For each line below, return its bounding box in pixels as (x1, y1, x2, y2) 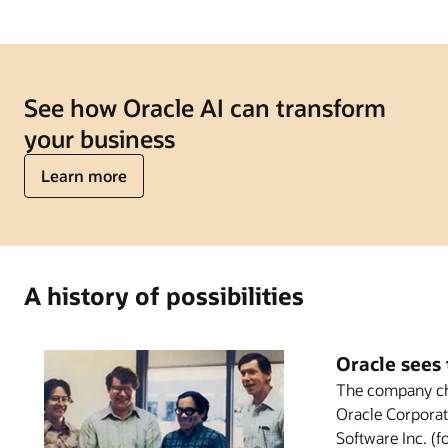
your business (24, 123, 175, 155)
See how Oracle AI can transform (24, 92, 386, 124)
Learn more (41, 165, 127, 187)
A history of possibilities (24, 280, 304, 312)
